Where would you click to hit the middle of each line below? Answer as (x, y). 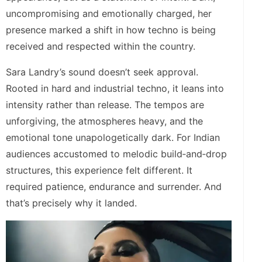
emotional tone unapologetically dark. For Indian (113, 137)
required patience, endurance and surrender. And (114, 186)
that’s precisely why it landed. (71, 203)
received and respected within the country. (101, 46)
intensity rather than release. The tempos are (105, 104)
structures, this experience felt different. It (99, 170)
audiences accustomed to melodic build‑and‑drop (116, 154)
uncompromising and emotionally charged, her (109, 13)
